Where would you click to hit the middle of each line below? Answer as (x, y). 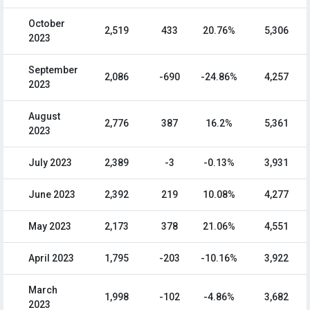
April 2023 (51, 258)
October (47, 24)
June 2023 (52, 195)
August (44, 117)
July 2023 (50, 163)
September (53, 70)
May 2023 (50, 227)
